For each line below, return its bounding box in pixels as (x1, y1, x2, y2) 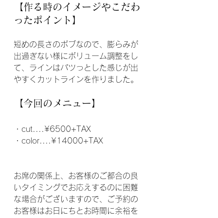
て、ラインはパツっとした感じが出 (14, 63, 138, 72)
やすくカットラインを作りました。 (14, 75, 138, 83)
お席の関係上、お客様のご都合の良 (14, 171, 138, 180)
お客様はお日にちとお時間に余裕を (14, 206, 138, 215)
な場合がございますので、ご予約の (14, 195, 138, 203)
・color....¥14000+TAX (14, 136, 103, 145)
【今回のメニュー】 (14, 98, 101, 108)
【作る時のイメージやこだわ (14, 1, 140, 12)
